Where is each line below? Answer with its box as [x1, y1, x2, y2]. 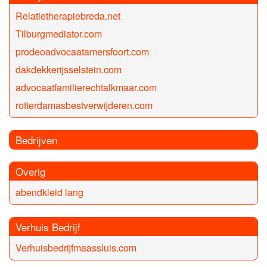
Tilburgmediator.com [15, 27, 102, 41]
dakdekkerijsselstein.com [15, 63, 122, 77]
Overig [15, 164, 45, 179]
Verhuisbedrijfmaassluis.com [15, 241, 136, 255]
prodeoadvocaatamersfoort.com [15, 45, 149, 59]
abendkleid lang [15, 185, 83, 200]
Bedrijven [15, 132, 57, 148]
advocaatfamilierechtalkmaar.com [15, 80, 157, 95]
